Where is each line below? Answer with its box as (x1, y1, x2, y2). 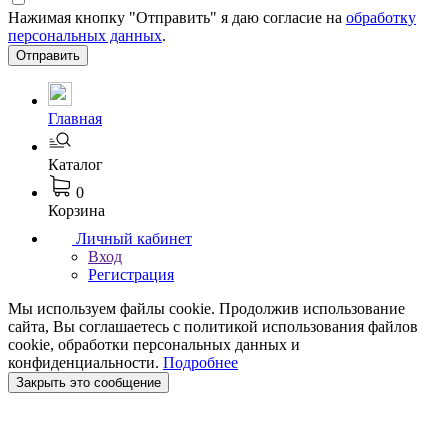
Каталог (48, 155, 103, 173)
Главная (48, 109, 102, 127)
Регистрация (88, 265, 174, 283)
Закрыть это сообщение (16, 374, 161, 390)
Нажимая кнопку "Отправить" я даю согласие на (8, 8, 346, 26)
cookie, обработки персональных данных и (8, 335, 300, 353)
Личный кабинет (76, 229, 192, 247)
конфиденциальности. (8, 353, 163, 371)
